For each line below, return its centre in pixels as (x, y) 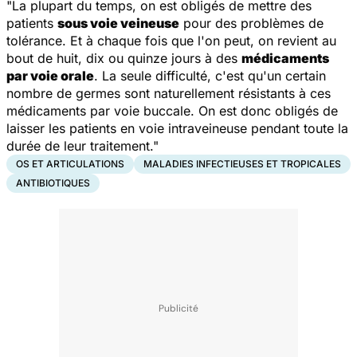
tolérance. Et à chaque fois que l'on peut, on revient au (171, 40)
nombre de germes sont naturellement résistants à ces (169, 93)
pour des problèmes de (251, 23)
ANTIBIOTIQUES (53, 182)
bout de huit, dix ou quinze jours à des (124, 58)
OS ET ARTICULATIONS (70, 163)
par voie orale (50, 75)
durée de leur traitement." (82, 145)
